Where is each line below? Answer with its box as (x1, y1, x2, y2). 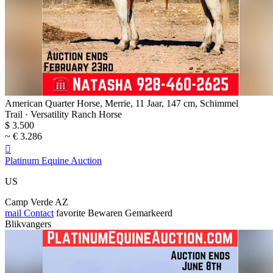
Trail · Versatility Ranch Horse (5, 108, 122, 119)
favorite (56, 207, 85, 218)
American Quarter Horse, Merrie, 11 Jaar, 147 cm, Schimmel (5, 97, 238, 108)
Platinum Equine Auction (5, 155, 102, 166)
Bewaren (88, 207, 122, 218)
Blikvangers (5, 218, 51, 229)
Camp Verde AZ (5, 196, 68, 207)
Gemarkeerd (125, 207, 172, 218)
